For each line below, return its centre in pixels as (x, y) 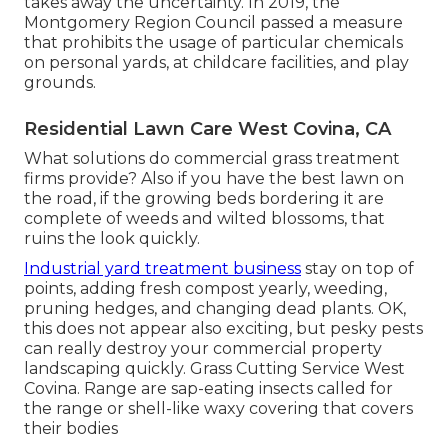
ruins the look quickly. (112, 239)
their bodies (71, 429)
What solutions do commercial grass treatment (212, 159)
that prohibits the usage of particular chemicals (213, 43)
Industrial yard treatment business (162, 269)
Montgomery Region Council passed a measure (213, 23)
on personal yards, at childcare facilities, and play (216, 63)
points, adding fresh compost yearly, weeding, (205, 289)
